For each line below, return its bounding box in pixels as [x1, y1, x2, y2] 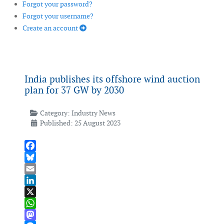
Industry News [71, 108, 115, 118]
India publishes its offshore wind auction [24, 73, 200, 86]
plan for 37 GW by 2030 [24, 84, 124, 97]
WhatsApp [24, 210, 57, 219]
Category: [38, 108, 71, 118]
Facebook [24, 152, 54, 162]
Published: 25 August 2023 [39, 118, 120, 128]
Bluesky [24, 164, 48, 173]
